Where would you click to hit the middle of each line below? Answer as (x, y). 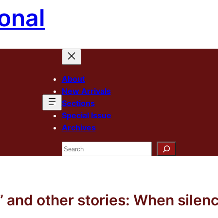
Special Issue (86, 115)
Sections (78, 103)
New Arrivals (86, 91)
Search (74, 147)
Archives (79, 127)
